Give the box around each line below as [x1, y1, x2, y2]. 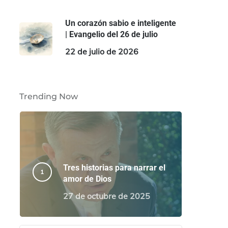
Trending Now [19, 92, 78, 101]
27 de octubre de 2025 [63, 191, 150, 201]
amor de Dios [63, 174, 111, 184]
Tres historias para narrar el [63, 163, 165, 173]
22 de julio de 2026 [65, 46, 138, 56]
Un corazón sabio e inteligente [65, 18, 176, 28]
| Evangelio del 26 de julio [65, 30, 158, 39]
